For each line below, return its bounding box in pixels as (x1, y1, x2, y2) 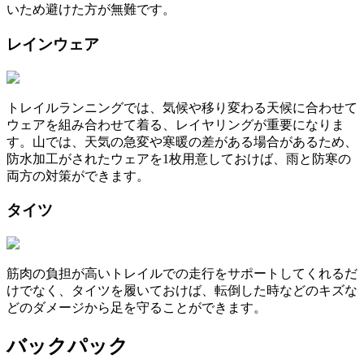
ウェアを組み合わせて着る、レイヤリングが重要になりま (6, 117, 344, 132)
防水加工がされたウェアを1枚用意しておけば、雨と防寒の (6, 151, 351, 166)
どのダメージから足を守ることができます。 (6, 301, 266, 315)
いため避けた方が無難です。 (6, 2, 175, 17)
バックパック (6, 336, 128, 357)
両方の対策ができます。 (6, 168, 149, 183)
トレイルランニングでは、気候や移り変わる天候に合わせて (6, 100, 357, 115)
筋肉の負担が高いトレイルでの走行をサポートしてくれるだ (6, 266, 357, 281)
